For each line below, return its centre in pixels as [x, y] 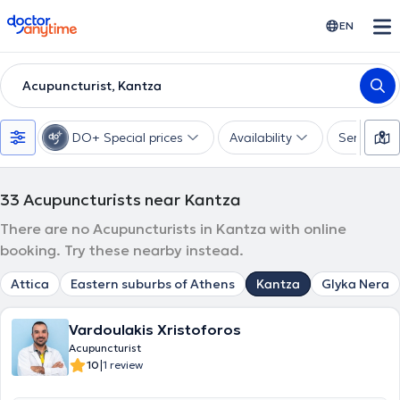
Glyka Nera [355, 284]
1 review [123, 365]
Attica [30, 284]
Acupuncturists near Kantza [132, 200]
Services [362, 137]
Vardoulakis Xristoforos [155, 329]
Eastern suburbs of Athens [153, 284]
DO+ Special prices [128, 137]
